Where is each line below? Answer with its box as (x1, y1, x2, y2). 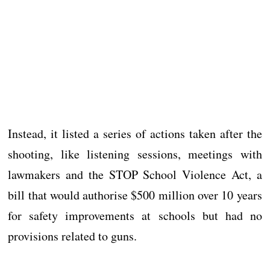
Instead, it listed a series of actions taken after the (8, 125, 262, 142)
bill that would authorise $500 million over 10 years (8, 187, 262, 204)
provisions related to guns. (8, 228, 137, 245)
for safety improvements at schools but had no (8, 207, 262, 224)
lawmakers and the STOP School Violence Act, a (8, 166, 262, 183)
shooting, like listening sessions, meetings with (8, 146, 262, 163)
